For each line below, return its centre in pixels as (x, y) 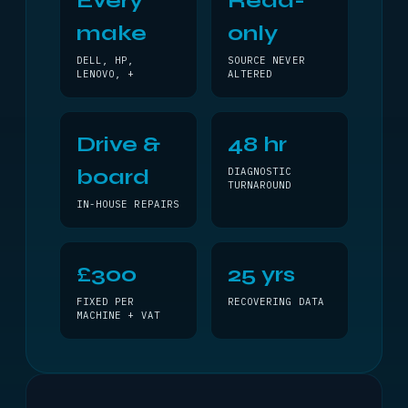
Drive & (118, 144)
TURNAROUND (260, 185)
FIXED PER (106, 301)
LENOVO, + (106, 74)
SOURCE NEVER (266, 60)
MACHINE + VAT (118, 315)
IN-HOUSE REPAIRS (128, 204)
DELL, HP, (106, 60)
